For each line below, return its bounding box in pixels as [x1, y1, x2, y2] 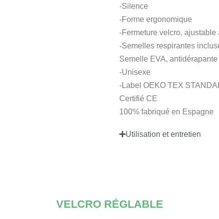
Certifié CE [119, 94, 157, 103]
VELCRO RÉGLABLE [56, 198, 163, 211]
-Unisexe [119, 67, 151, 76]
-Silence [119, 1, 148, 10]
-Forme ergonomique [119, 15, 192, 23]
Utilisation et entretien [126, 130, 201, 138]
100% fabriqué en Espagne [119, 107, 214, 116]
